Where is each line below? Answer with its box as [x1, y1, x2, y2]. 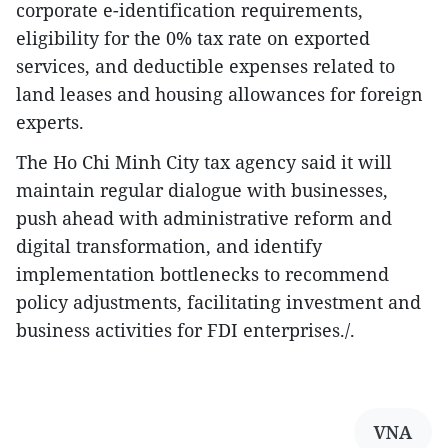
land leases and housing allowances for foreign [16, 81, 423, 106]
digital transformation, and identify [16, 233, 322, 258]
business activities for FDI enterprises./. [16, 317, 355, 342]
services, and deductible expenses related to [16, 53, 395, 78]
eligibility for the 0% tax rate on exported [16, 25, 370, 50]
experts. [16, 109, 84, 134]
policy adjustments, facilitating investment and [16, 289, 421, 314]
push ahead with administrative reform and [16, 205, 392, 230]
